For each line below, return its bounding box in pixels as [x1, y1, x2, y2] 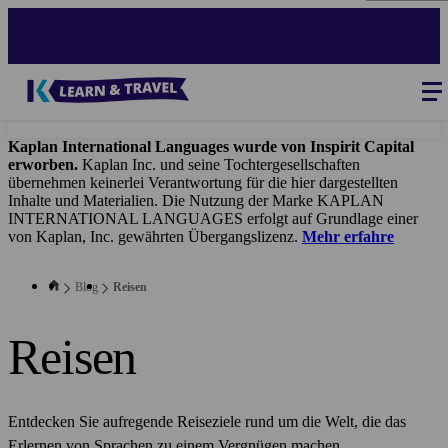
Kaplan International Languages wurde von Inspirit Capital [8, 138, 414, 155]
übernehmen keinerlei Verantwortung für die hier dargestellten [8, 174, 398, 191]
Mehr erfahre [302, 228, 394, 245]
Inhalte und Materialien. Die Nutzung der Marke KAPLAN [8, 192, 384, 209]
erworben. [8, 156, 78, 173]
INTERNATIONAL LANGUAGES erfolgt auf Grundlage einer [8, 210, 418, 227]
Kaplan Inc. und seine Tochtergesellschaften [78, 156, 360, 173]
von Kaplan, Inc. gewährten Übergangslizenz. [8, 228, 302, 245]
